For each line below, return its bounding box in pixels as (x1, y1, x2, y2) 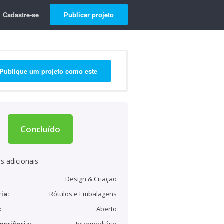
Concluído (20, 123, 60, 135)
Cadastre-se (3, 10, 39, 19)
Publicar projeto (64, 10, 114, 19)
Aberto (96, 204, 117, 213)
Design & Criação (65, 174, 117, 183)
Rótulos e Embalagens (49, 189, 117, 198)
